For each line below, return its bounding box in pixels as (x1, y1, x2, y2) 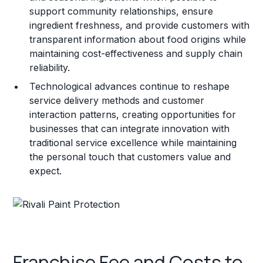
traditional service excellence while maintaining (29, 136, 237, 149)
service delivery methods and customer (29, 94, 205, 106)
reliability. (29, 61, 70, 73)
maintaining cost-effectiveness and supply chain (29, 47, 243, 59)
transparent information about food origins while (29, 33, 247, 45)
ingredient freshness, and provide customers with (29, 19, 250, 31)
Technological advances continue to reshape (29, 80, 230, 92)
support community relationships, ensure (29, 5, 214, 17)
